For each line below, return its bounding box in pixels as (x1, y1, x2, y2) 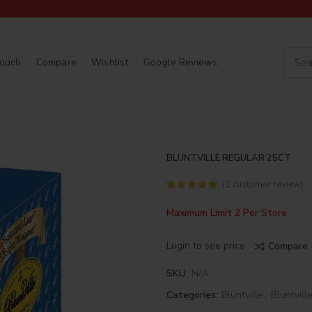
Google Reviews (143, 56, 218, 69)
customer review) (231, 178, 304, 191)
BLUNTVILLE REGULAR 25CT (166, 152, 291, 164)
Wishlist (91, 56, 129, 69)
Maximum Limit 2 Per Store (166, 206, 287, 219)
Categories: (166, 288, 221, 302)
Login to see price (166, 239, 245, 252)
